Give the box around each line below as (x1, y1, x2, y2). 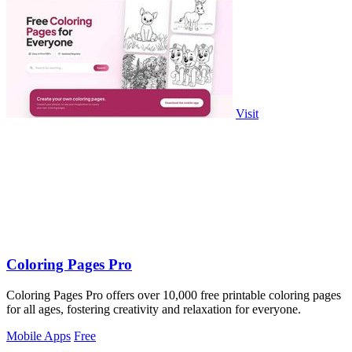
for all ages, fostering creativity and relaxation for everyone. (6, 302, 301, 317)
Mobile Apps (6, 329, 71, 343)
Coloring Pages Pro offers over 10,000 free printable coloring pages (6, 288, 341, 302)
